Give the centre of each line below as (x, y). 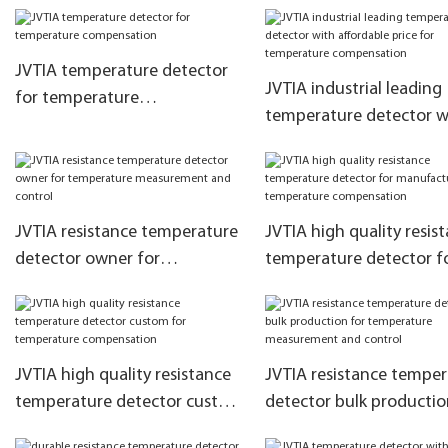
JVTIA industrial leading (353, 90)
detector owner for (87, 260)
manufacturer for (331, 287)
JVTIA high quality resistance (123, 375)
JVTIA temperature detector (121, 72)
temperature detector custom (129, 402)
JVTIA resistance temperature (126, 233)
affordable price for (338, 144)
